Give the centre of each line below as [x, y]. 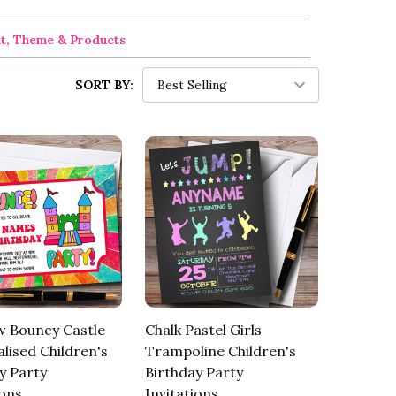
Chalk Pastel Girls [203, 330]
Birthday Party [194, 373]
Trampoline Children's [220, 351]
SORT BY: [104, 84]
